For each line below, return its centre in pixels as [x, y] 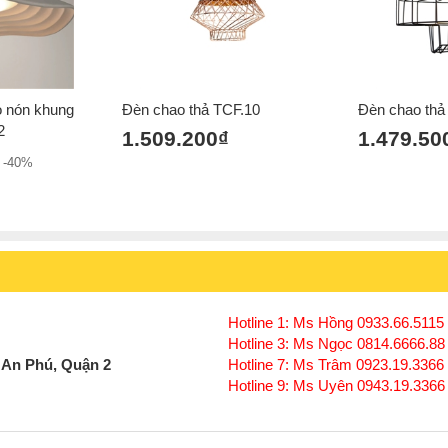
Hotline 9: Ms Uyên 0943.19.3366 [336, 385]
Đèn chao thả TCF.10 [191, 109]
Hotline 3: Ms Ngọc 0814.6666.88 [334, 343]
